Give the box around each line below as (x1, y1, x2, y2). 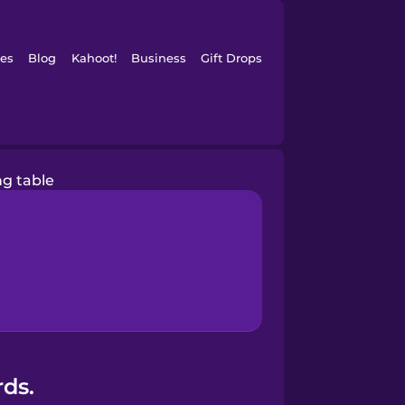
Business (130, 51, 186, 65)
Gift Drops (201, 51, 263, 65)
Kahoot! (71, 51, 117, 65)
